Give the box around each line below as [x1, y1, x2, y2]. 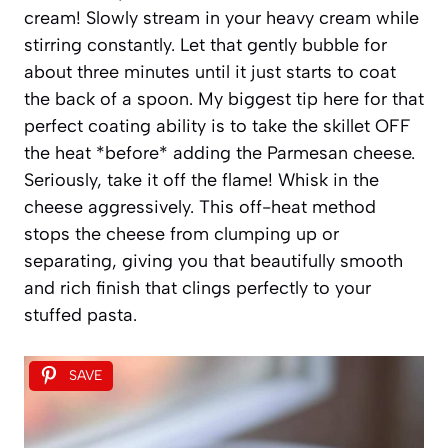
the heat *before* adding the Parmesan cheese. [24, 141, 415, 164]
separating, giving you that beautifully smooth [24, 249, 403, 272]
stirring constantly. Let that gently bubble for [24, 33, 387, 56]
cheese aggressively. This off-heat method [24, 195, 376, 218]
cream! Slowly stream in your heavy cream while [24, 6, 419, 29]
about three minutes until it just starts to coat [24, 60, 396, 83]
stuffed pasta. [24, 303, 137, 326]
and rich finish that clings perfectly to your [24, 276, 371, 299]
